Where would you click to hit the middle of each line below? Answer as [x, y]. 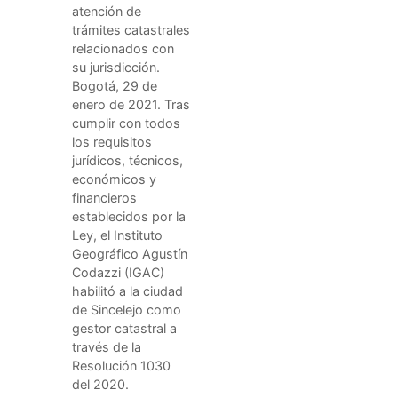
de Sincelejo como [127, 309]
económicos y [114, 179]
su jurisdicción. [116, 67]
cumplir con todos [126, 123]
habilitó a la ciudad [127, 291]
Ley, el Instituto [117, 235]
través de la [107, 346]
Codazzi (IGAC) [118, 272]
